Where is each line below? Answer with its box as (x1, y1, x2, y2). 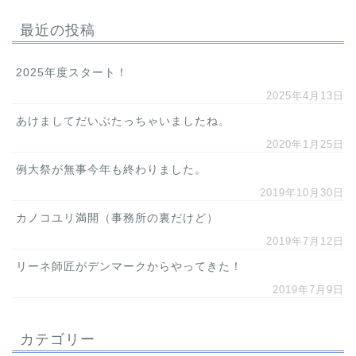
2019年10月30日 (260, 186, 344, 199)
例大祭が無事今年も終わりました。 (16, 163, 207, 176)
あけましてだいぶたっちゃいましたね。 (16, 114, 230, 127)
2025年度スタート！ (16, 66, 128, 79)
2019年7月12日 (266, 234, 344, 247)
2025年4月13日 (266, 89, 344, 102)
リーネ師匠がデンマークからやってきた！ (16, 260, 242, 273)
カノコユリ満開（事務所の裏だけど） (16, 211, 219, 224)
